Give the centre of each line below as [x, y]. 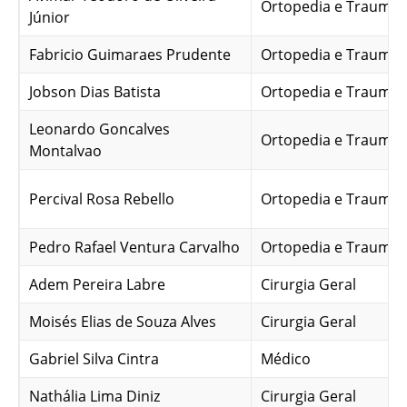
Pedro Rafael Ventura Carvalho [134, 247]
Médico [286, 359]
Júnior [50, 17]
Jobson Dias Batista [95, 92]
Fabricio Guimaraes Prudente [130, 55]
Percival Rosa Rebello [102, 199]
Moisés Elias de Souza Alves [123, 322]
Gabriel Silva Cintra [94, 359]
